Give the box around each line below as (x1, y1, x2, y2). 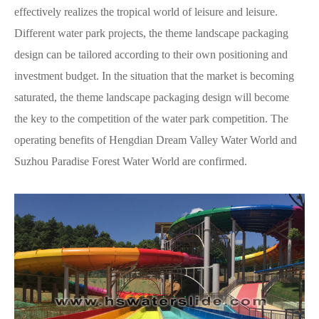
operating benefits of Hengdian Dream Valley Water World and (14, 133, 297, 146)
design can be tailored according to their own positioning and (14, 48, 288, 61)
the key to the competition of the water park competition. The (14, 112, 288, 125)
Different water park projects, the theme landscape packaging (14, 26, 288, 39)
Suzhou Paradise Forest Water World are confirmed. (14, 155, 247, 167)
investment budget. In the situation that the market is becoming (14, 69, 294, 82)
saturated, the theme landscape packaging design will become (14, 90, 289, 103)
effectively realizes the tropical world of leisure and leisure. (14, 5, 278, 18)
